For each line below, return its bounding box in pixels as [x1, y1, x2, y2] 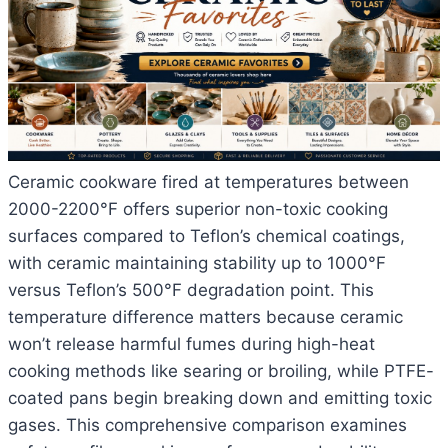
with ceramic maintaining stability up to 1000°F [8, 253, 386, 274]
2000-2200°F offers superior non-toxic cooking [8, 199, 388, 220]
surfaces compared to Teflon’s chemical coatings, [8, 226, 405, 247]
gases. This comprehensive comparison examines [8, 415, 407, 436]
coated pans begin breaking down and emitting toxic [8, 388, 432, 409]
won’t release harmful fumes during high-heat [8, 334, 375, 355]
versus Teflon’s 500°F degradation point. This [8, 280, 374, 301]
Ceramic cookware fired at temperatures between [8, 172, 409, 193]
